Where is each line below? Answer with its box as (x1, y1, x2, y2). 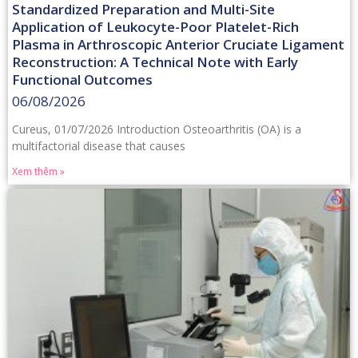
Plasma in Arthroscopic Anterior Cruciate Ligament (12, 34, 344, 54)
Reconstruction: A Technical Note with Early (12, 52, 298, 71)
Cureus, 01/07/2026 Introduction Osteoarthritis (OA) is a (12, 121, 301, 137)
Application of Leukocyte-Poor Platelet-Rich (12, 17, 299, 36)
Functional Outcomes (12, 70, 153, 89)
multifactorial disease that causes (12, 137, 185, 153)
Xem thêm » (12, 164, 65, 178)
